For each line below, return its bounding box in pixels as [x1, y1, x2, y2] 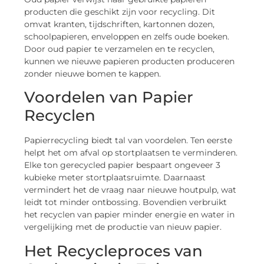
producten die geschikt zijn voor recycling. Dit [24, 6, 216, 18]
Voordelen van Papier [24, 88, 194, 107]
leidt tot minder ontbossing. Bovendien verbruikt [24, 197, 227, 208]
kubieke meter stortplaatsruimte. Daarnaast [24, 172, 206, 183]
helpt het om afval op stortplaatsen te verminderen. [24, 147, 238, 159]
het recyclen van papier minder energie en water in [24, 209, 235, 220]
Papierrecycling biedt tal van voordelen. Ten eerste [24, 135, 233, 146]
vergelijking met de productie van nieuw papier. [24, 222, 222, 233]
